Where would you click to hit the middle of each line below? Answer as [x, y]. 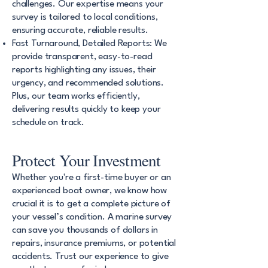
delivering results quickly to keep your [86, 109]
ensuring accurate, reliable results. [80, 31]
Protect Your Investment [86, 160]
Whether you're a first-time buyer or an [92, 178]
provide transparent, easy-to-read [82, 57]
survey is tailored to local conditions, [85, 17]
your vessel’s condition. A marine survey [92, 217]
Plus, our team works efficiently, [76, 96]
